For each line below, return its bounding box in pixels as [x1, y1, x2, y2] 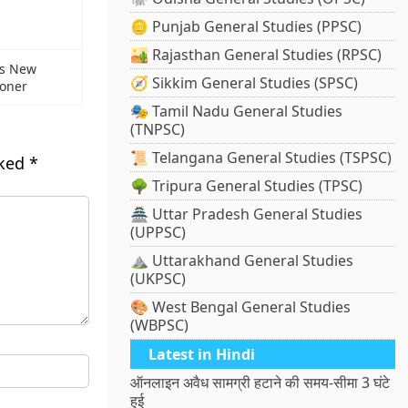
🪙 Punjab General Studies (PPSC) [130, 16, 362, 37]
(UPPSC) [130, 222, 187, 243]
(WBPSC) [130, 315, 189, 336]
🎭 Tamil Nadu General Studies [130, 101, 343, 122]
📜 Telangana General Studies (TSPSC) [130, 148, 393, 168]
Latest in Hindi [148, 344, 256, 365]
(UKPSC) [130, 269, 187, 290]
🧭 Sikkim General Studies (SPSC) [130, 73, 359, 94]
